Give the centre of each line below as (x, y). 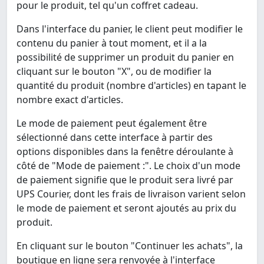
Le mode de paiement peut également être (112, 123)
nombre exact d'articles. (70, 100)
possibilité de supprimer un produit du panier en (125, 57)
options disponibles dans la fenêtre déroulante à (125, 152)
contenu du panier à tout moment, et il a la (112, 43)
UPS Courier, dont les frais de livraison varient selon (131, 194)
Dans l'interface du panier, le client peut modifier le (130, 29)
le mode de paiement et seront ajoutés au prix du (126, 208)
